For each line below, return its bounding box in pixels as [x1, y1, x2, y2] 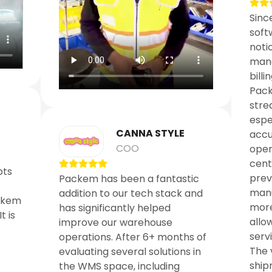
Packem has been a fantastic [59, 171, 200, 186]
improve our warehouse [59, 215, 173, 229]
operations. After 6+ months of [59, 229, 207, 244]
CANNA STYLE [115, 126, 185, 140]
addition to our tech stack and [59, 186, 203, 200]
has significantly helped [59, 200, 171, 215]
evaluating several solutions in [59, 244, 202, 259]
